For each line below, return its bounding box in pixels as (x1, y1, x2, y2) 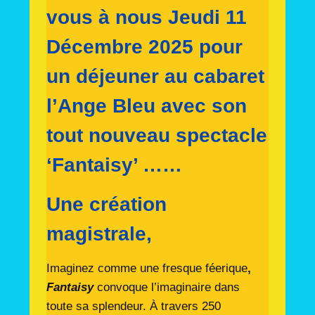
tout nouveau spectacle (46, 124, 267, 146)
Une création (46, 193, 167, 215)
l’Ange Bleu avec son (46, 95, 247, 117)
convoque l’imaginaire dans (96, 281, 240, 294)
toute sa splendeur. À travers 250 (46, 300, 221, 313)
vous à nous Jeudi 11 (46, 6, 247, 28)
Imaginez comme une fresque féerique (46, 262, 247, 275)
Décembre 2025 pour (46, 36, 243, 58)
